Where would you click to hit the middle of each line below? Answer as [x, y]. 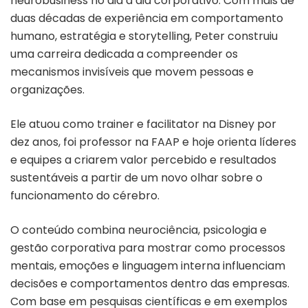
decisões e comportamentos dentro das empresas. [150, 283]
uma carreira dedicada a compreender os [124, 54]
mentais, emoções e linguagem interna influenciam [148, 265]
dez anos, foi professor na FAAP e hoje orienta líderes [153, 142]
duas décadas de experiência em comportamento [147, 18]
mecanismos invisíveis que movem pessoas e [132, 71]
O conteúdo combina [69, 230]
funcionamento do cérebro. [85, 195]
